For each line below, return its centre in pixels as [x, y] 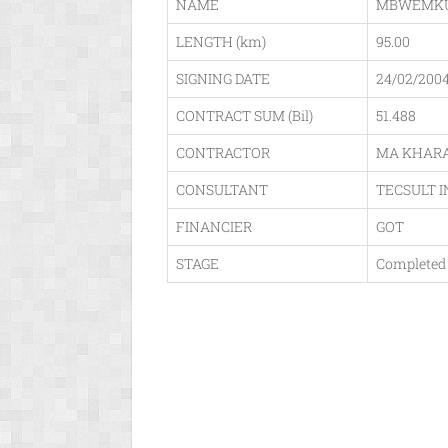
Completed [411, 263]
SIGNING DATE [223, 78]
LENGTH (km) [221, 41]
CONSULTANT [222, 189]
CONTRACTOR [223, 152]
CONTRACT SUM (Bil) [244, 115]
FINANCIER [214, 226]
